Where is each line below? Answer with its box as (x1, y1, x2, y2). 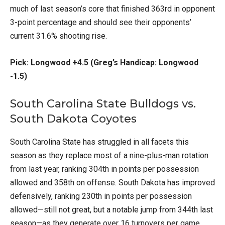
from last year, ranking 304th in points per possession (10, 164, 199, 174)
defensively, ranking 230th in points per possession (10, 191, 192, 201)
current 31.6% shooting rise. (10, 31, 107, 41)
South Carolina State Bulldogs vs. (10, 96, 196, 110)
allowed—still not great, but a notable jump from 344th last (10, 204, 213, 214)
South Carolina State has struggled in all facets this (10, 137, 189, 147)
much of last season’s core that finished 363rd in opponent (10, 4, 215, 14)
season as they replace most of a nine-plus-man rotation (10, 150, 208, 160)
